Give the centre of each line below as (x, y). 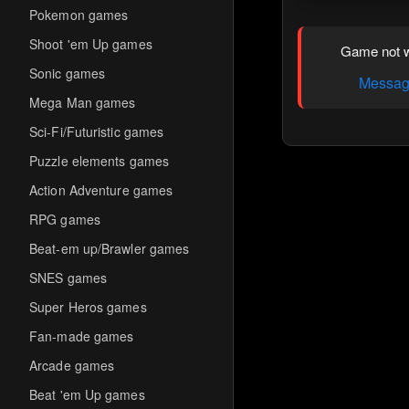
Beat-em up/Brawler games (110, 248)
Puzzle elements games (100, 161)
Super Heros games (88, 307)
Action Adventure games (101, 190)
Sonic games (68, 73)
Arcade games (72, 365)
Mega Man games (83, 102)
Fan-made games (82, 336)
